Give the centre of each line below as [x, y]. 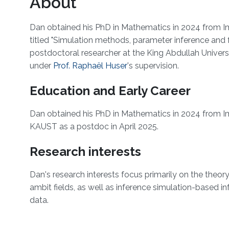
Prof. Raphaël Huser [90, 66]
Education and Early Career [110, 91]
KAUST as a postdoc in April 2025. [94, 127]
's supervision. [153, 66]
